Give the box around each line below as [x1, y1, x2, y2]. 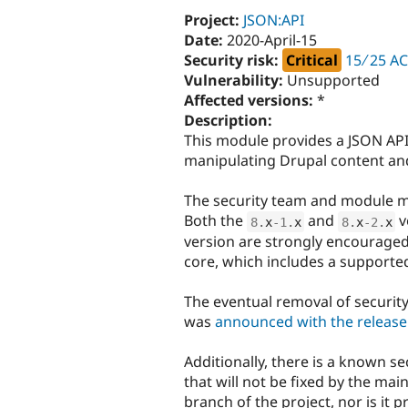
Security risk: [184, 49, 282, 70]
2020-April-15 [227, 29, 317, 50]
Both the [184, 210, 247, 231]
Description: [184, 109, 276, 130]
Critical [286, 49, 338, 70]
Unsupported [287, 69, 380, 90]
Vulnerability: [184, 69, 287, 90]
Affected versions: [184, 89, 317, 110]
